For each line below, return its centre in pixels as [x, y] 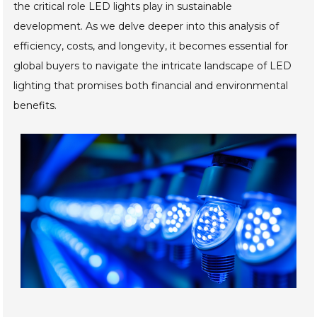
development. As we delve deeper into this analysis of [146, 26]
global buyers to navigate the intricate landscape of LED [153, 66]
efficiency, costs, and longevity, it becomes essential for [151, 46]
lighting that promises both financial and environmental [151, 86]
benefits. [35, 105]
